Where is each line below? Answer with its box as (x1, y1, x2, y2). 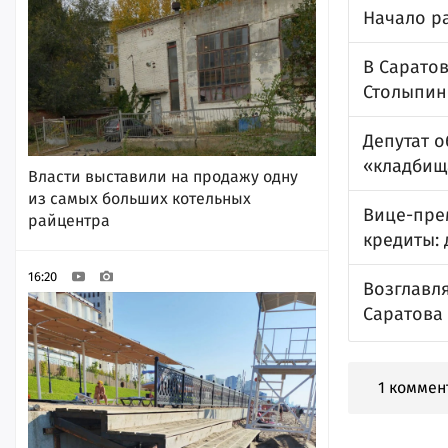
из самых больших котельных (28, 189, 251, 209)
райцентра (28, 211, 110, 231)
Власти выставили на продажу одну (28, 167, 298, 187)
